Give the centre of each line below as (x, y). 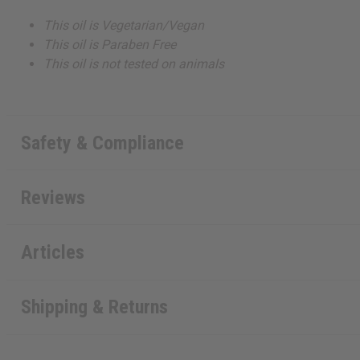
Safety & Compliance (102, 143)
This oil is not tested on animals (134, 64)
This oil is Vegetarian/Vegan (124, 26)
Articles (52, 252)
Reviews (53, 197)
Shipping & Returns (94, 307)
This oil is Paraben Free (110, 45)
